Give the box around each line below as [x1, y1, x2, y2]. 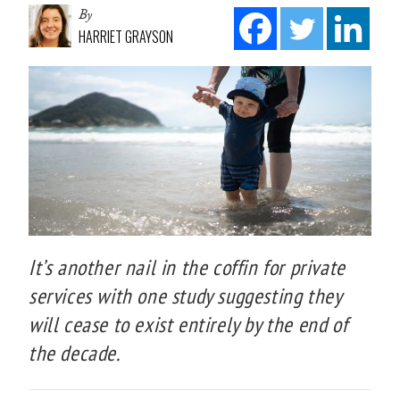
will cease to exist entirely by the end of [29, 310, 348, 338]
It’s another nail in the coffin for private [29, 253, 346, 281]
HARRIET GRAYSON [79, 25, 173, 47]
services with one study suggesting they [29, 281, 342, 310]
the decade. [29, 338, 121, 367]
